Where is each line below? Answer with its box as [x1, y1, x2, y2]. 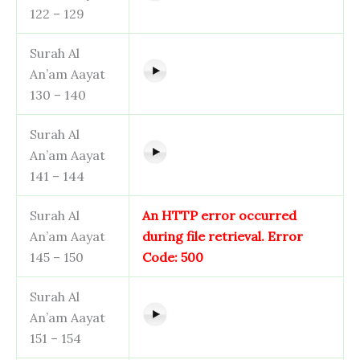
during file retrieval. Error [142, 228, 303, 244]
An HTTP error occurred [142, 207, 297, 223]
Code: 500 [142, 249, 203, 265]
